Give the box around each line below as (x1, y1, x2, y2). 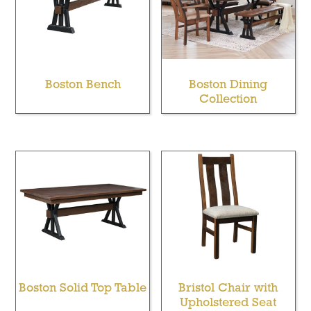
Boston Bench (44, 78, 121, 92)
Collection (199, 92, 258, 106)
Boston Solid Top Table (19, 282, 147, 296)
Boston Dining (189, 78, 268, 92)
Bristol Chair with (178, 282, 278, 296)
